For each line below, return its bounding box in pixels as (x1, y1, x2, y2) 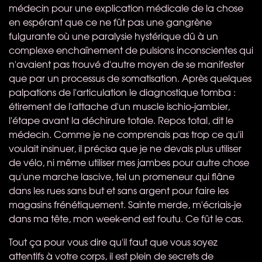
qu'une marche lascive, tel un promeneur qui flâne (9, 168, 235, 183)
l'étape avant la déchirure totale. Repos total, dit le (9, 112, 233, 127)
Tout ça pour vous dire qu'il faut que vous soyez (9, 234, 218, 249)
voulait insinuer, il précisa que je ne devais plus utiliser (9, 140, 242, 155)
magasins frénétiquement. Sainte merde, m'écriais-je (9, 196, 242, 211)
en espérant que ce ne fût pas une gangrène (9, 14, 212, 29)
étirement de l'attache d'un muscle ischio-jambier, (9, 98, 230, 113)
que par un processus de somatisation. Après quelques (9, 70, 251, 85)
